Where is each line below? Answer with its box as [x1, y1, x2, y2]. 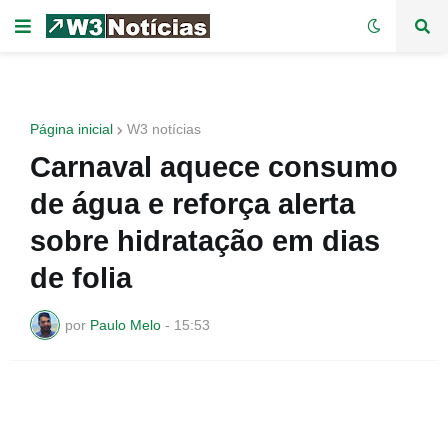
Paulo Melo [90, 316, 161, 333]
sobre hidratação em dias [30, 225, 380, 257]
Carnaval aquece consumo [30, 151, 398, 183]
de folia [30, 262, 132, 294]
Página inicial [30, 121, 113, 137]
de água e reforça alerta [30, 188, 355, 220]
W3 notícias [127, 121, 201, 137]
